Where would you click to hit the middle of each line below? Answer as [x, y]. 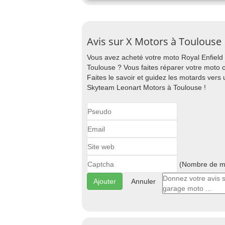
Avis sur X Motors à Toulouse [154, 41]
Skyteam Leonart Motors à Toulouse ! [146, 87]
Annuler [143, 181]
